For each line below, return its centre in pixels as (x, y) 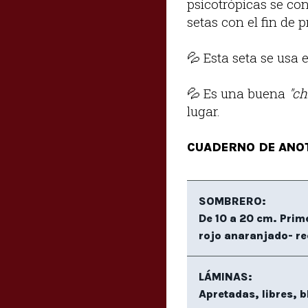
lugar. (203, 111)
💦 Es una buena (238, 93)
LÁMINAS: (225, 276)
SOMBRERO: (232, 201)
